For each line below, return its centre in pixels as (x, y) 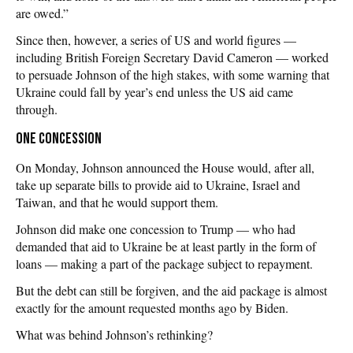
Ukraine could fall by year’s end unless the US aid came (154, 91)
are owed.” (42, 13)
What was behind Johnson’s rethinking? (114, 334)
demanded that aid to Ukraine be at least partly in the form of (166, 246)
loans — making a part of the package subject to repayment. (164, 263)
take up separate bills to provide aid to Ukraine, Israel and (158, 184)
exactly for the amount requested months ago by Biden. (152, 307)
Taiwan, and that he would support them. (117, 202)
